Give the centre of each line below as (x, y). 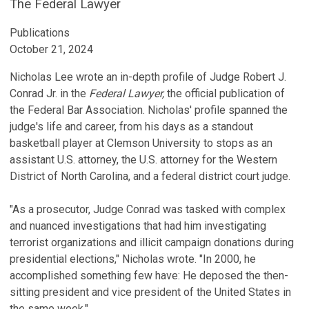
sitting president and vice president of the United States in (150, 292)
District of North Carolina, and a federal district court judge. (151, 176)
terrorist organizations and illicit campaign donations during (152, 242)
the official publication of (226, 93)
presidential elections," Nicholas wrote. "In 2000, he (133, 259)
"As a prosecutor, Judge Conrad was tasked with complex (148, 209)
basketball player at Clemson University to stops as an (141, 143)
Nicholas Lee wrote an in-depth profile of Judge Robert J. (148, 77)
